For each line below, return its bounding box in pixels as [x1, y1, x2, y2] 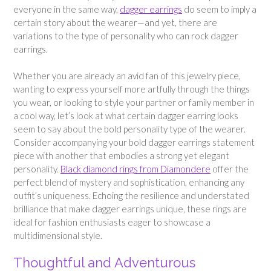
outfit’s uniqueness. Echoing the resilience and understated [13, 190, 249, 201]
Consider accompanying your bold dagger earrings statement [13, 137, 255, 148]
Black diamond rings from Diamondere [60, 163, 211, 175]
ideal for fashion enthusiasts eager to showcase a [13, 217, 211, 228]
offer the [211, 163, 249, 175]
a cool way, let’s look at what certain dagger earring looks [13, 110, 238, 122]
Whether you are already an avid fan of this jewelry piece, [13, 70, 241, 82]
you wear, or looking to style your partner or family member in [13, 97, 254, 108]
